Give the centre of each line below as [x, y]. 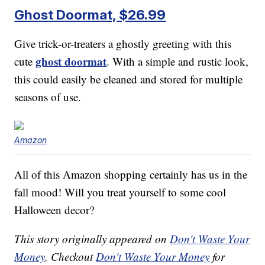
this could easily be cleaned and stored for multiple [129, 79]
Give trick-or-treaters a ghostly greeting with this [123, 43]
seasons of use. [48, 96]
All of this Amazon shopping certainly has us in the [131, 174]
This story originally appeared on [92, 238]
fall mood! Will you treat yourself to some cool [120, 192]
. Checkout [71, 256]
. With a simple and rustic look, [178, 61]
